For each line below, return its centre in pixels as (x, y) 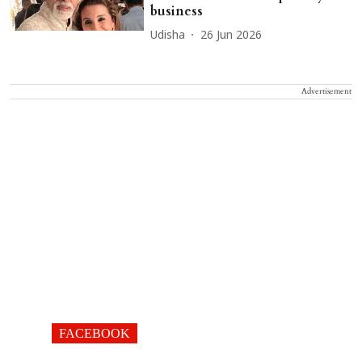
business (177, 12)
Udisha (168, 36)
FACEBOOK (95, 334)
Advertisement (326, 92)
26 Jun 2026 (232, 36)
